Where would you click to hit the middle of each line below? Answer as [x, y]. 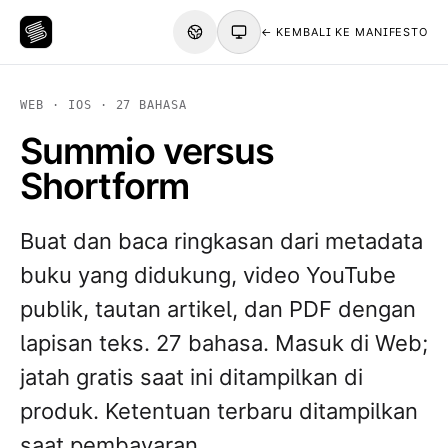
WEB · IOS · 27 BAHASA [104, 105]
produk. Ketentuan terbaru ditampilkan [219, 411]
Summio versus [147, 151]
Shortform [104, 186]
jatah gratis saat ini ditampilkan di [191, 377]
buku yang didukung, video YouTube [208, 275]
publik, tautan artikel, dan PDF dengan [218, 309]
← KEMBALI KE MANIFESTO [344, 32]
